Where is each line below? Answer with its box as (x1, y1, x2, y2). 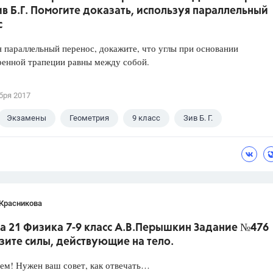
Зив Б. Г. (183, 113, 213, 123)
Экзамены (7, 113, 46, 123)
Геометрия (69, 113, 109, 123)
